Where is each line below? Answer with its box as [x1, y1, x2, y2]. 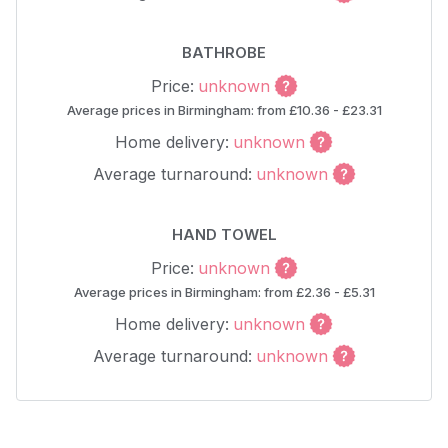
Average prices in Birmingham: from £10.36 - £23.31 [66, 102, 382, 118]
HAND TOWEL [171, 225, 277, 244]
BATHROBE [182, 43, 266, 62]
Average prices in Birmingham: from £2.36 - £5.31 [73, 284, 375, 300]
